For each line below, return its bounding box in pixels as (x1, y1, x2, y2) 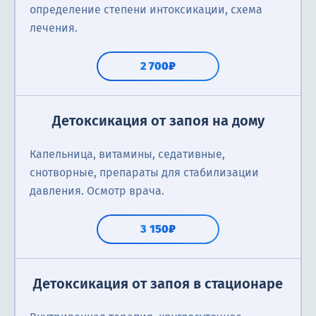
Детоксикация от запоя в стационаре (33, 275, 283, 293)
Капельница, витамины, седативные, (30, 147, 225, 162)
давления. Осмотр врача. (30, 184, 164, 198)
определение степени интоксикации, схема (30, 3, 262, 17)
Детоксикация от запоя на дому (51, 112, 265, 130)
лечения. (30, 21, 78, 35)
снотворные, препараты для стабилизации (30, 166, 259, 180)
